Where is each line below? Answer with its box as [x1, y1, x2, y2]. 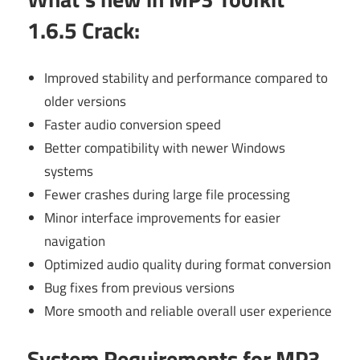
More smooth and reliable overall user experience [44, 300, 333, 321]
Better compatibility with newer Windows [44, 137, 286, 158]
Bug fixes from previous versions [44, 276, 235, 298]
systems [44, 160, 94, 182]
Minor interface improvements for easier [44, 207, 281, 228]
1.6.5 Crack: [27, 13, 140, 48]
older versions [44, 90, 127, 112]
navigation [44, 230, 106, 252]
